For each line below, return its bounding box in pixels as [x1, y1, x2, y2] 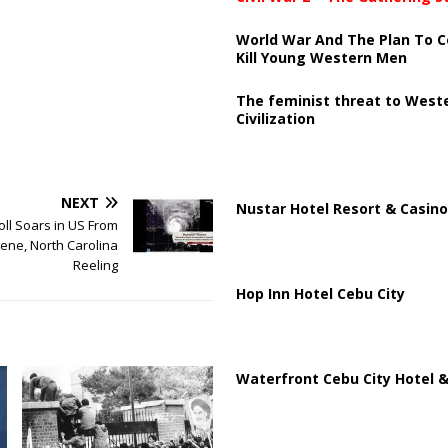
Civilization [235, 108, 315, 128]
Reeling [72, 256, 118, 275]
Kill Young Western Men [235, 47, 407, 67]
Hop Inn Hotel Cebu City [235, 283, 405, 303]
